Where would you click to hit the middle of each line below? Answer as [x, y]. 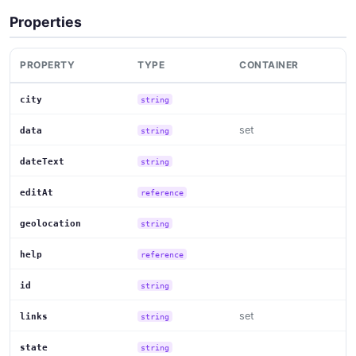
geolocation [50, 224]
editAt [37, 193]
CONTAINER [269, 65]
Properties [46, 22]
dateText [42, 162]
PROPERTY [47, 65]
